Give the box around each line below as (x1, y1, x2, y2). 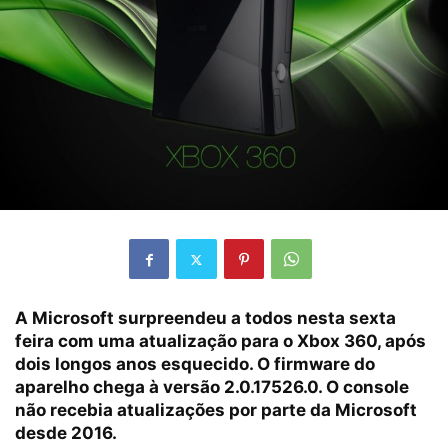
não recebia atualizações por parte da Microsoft (15, 400, 417, 421)
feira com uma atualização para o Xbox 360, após (15, 331, 426, 352)
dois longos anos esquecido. (15, 354, 257, 375)
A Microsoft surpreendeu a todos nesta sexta (15, 308, 396, 329)
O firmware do (257, 354, 375, 375)
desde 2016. (15, 423, 117, 444)
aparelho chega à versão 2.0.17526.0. (15, 377, 322, 398)
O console (322, 377, 409, 398)
